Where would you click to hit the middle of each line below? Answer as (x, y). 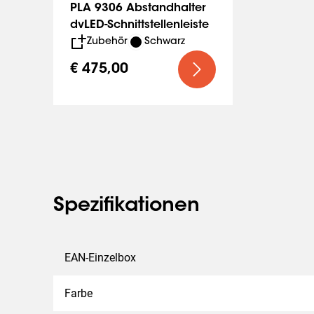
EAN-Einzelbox (100, 258)
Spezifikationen (127, 206)
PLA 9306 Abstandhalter (138, 8)
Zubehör (107, 42)
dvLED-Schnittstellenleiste (139, 25)
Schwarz (165, 42)
